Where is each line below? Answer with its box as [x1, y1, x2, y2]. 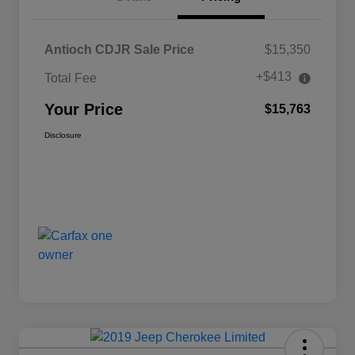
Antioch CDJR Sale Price [44, 43, 194, 57]
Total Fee [44, 71, 97, 86]
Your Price [44, 101, 123, 119]
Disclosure [44, 131, 82, 140]
